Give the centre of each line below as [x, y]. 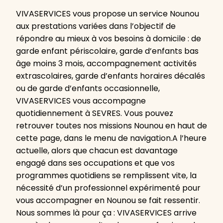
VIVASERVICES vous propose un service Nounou [108, 14]
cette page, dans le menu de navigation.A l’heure [111, 138]
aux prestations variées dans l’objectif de [96, 26]
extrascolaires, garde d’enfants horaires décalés [111, 76]
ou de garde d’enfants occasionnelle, [88, 89]
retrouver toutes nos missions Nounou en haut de [111, 126]
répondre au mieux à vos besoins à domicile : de [109, 39]
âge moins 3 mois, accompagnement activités [106, 64]
